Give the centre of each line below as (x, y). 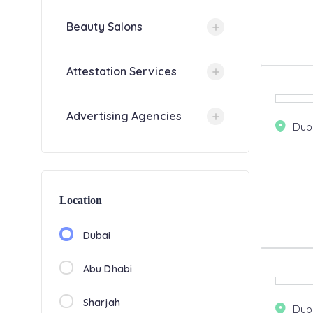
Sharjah (101, 303)
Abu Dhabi (108, 269)
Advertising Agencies (124, 116)
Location (81, 200)
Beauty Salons (105, 27)
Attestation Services (122, 71)
